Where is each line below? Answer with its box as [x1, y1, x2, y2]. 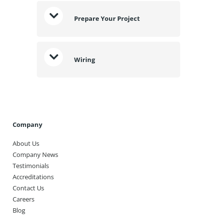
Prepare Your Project [73, 14, 140, 23]
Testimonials [12, 161, 49, 170]
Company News [12, 150, 58, 159]
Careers [12, 195, 34, 204]
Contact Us [12, 184, 44, 193]
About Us [12, 139, 39, 148]
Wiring [73, 55, 95, 64]
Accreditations [12, 172, 54, 182]
